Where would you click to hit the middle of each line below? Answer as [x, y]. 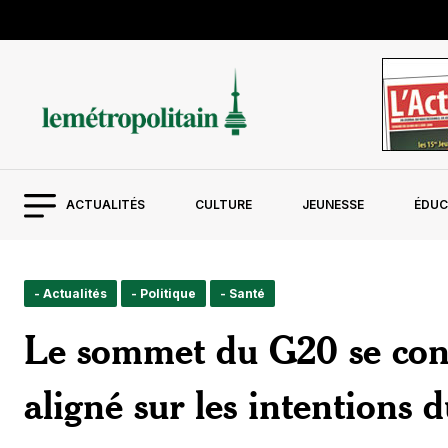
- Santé [242, 293]
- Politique [163, 293]
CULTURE [223, 204]
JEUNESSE [332, 204]
